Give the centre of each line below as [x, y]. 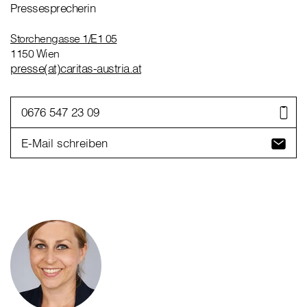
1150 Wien [35, 54]
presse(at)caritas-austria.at [76, 69]
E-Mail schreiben [64, 143]
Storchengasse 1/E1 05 [64, 39]
